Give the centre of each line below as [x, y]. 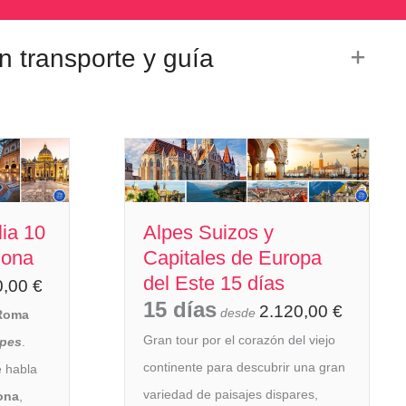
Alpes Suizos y [208, 233]
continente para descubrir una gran [244, 367]
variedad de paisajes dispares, [231, 395]
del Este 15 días [214, 284]
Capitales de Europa [232, 258]
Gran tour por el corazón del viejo [239, 340]
